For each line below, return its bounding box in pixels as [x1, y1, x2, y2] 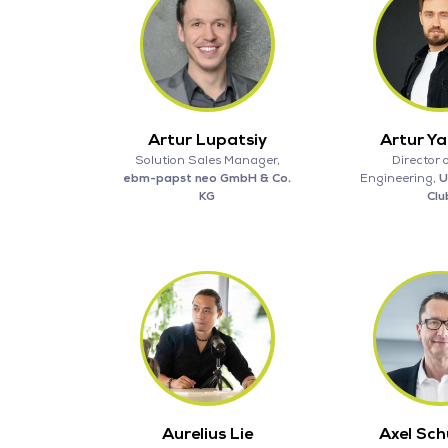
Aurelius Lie [161, 423, 253, 444]
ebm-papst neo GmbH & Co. [123, 170, 291, 186]
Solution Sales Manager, [134, 152, 280, 168]
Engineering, [359, 170, 439, 186]
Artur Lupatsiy [147, 129, 267, 150]
